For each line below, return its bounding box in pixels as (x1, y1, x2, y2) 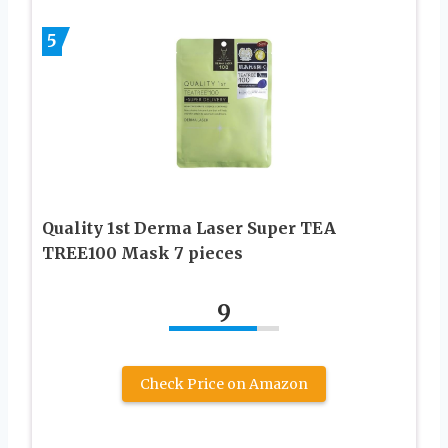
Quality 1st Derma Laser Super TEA (42, 217, 336, 238)
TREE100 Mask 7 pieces (42, 242, 243, 263)
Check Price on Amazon (140, 374, 308, 393)
